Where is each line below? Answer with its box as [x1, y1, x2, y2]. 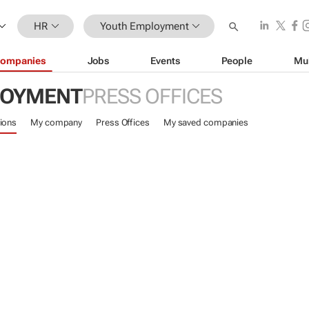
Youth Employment [100, 19, 189, 32]
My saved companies [163, 117, 249, 128]
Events [150, 54, 180, 66]
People [221, 54, 252, 66]
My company [30, 117, 83, 128]
